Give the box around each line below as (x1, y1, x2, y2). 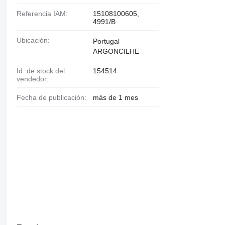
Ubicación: (21, 36, 50, 44)
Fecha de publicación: (21, 93, 86, 101)
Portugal (92, 37, 120, 45)
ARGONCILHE (92, 47, 139, 55)
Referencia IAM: (21, 9, 68, 18)
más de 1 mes (92, 93, 138, 101)
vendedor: (16, 74, 49, 83)
